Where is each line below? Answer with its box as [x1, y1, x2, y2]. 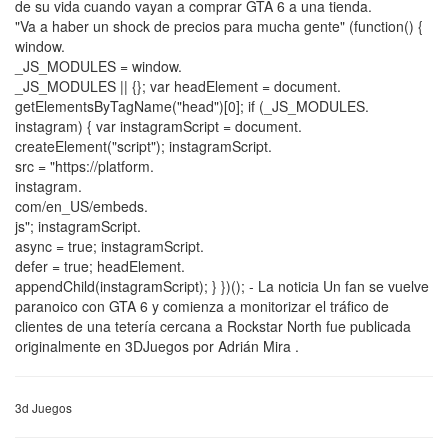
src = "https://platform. [15, 155, 154, 176]
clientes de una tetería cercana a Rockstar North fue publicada [15, 315, 411, 336]
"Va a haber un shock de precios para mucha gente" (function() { [15, 15, 423, 36]
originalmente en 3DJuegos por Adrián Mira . [15, 335, 299, 356]
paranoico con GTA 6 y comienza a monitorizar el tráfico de [15, 295, 389, 316]
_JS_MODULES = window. [15, 55, 182, 76]
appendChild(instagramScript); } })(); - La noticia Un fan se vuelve [15, 275, 429, 296]
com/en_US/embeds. [15, 195, 148, 216]
